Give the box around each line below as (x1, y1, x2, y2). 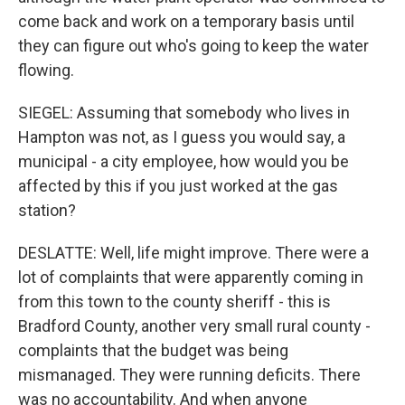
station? (18, 201, 76, 220)
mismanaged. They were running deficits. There (18, 365, 361, 384)
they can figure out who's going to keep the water (18, 36, 369, 55)
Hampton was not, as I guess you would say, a (18, 127, 345, 146)
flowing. (18, 61, 74, 80)
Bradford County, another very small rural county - (18, 316, 371, 335)
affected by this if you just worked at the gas (18, 176, 338, 195)
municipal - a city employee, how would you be (18, 152, 349, 171)
